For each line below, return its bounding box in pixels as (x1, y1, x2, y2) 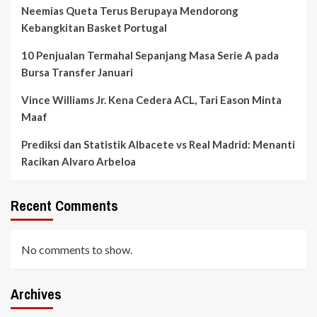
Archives (11, 284, 62, 304)
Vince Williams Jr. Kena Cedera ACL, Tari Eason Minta (21, 93, 282, 106)
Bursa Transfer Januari (21, 65, 133, 79)
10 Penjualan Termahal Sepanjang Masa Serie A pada (21, 48, 279, 62)
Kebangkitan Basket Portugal (21, 21, 167, 34)
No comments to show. (21, 242, 132, 256)
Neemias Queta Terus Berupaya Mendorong (21, 4, 238, 17)
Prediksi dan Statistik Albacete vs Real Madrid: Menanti (21, 137, 295, 151)
